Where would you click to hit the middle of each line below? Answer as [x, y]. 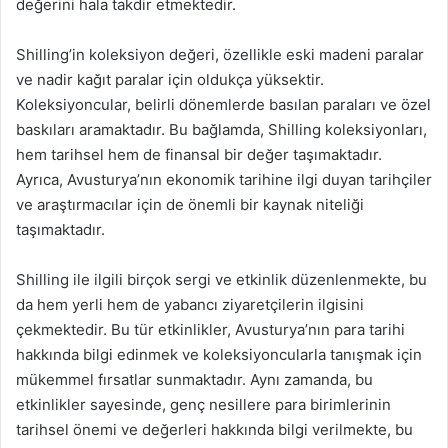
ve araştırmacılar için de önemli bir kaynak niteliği [190, 204]
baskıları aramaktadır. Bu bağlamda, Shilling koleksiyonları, [221, 129]
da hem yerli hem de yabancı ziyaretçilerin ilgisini [190, 304]
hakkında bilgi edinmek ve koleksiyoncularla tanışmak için [219, 354]
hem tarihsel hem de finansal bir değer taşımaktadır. [199, 154]
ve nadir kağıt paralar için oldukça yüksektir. [170, 79]
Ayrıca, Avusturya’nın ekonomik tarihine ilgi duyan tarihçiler [224, 179]
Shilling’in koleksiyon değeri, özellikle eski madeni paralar [220, 54]
